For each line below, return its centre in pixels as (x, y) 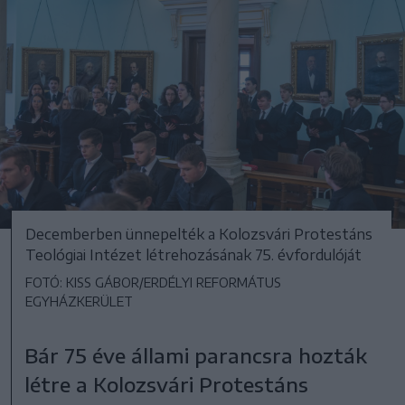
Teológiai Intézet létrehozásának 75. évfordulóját (193, 254)
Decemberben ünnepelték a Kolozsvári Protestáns (199, 234)
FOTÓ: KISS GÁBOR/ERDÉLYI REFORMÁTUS (153, 282)
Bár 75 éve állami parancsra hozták (196, 355)
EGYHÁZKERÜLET (79, 301)
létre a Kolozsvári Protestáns (167, 384)
